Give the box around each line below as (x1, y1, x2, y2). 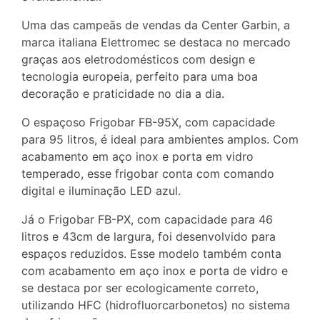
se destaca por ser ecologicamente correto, (21, 281, 259, 295)
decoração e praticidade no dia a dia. (21, 86, 224, 101)
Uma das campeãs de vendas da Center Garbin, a (21, 18, 290, 32)
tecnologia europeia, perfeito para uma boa (21, 69, 258, 84)
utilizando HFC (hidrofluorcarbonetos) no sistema (21, 298, 290, 312)
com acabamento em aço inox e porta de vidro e (21, 264, 288, 278)
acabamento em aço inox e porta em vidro (21, 149, 254, 164)
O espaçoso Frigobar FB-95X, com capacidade (21, 115, 275, 129)
